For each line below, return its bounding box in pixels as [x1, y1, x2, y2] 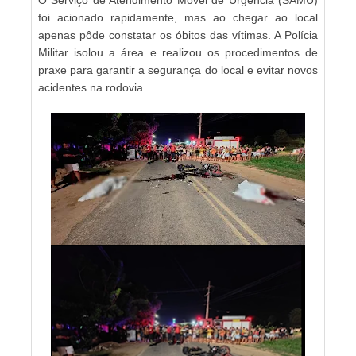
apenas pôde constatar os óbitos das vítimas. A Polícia [38, 28, 318, 41]
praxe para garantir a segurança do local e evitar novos [38, 63, 318, 76]
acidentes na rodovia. [38, 80, 146, 94]
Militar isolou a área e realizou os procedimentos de [38, 45, 318, 59]
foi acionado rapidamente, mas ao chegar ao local [38, 10, 318, 24]
